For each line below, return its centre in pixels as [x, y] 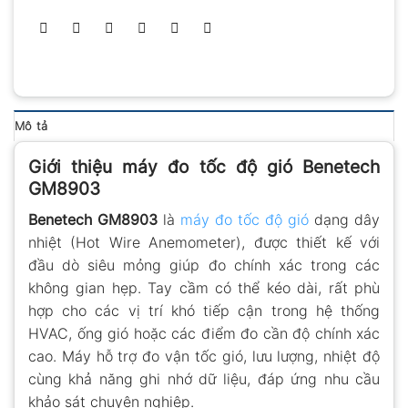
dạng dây [344, 219]
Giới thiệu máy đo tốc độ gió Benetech [204, 167]
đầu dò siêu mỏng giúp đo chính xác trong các [204, 265]
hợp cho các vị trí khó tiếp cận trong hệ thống [204, 310]
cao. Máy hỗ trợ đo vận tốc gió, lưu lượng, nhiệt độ [204, 356]
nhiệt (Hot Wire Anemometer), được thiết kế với [204, 242]
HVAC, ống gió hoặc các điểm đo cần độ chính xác [204, 333]
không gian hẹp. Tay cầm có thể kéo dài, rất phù [204, 287]
